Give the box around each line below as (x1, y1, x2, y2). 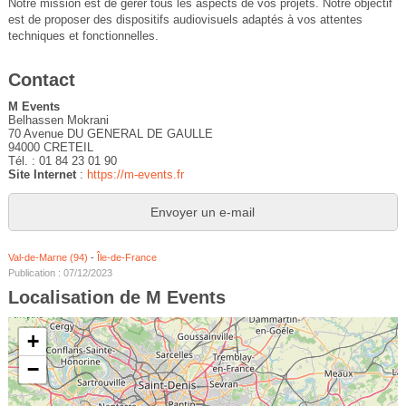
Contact (7, 70, 75, 91)
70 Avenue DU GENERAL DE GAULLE (7, 127, 213, 141)
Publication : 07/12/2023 (7, 267, 112, 279)
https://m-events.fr (86, 168, 184, 182)
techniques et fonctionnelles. (7, 29, 159, 43)
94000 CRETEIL (7, 140, 93, 155)
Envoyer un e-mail (150, 205, 256, 220)
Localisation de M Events (7, 287, 226, 308)
